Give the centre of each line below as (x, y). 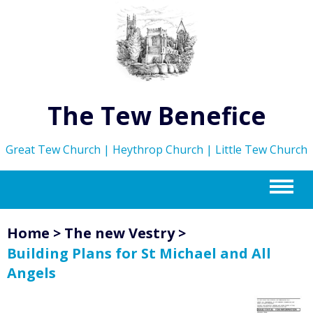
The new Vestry (119, 233)
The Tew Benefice (156, 115)
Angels (31, 272)
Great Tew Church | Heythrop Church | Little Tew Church (156, 149)
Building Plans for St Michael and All (139, 253)
